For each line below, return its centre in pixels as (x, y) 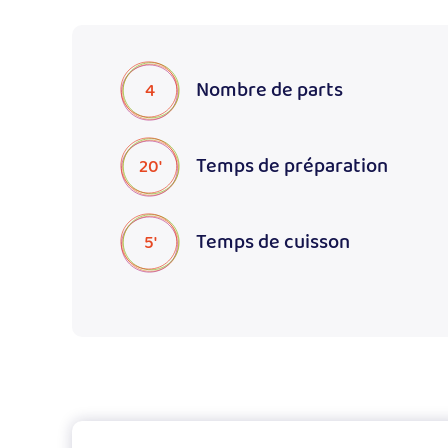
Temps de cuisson (273, 243)
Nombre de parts (269, 91)
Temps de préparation (292, 167)
